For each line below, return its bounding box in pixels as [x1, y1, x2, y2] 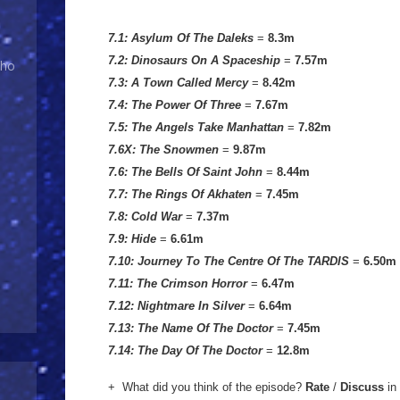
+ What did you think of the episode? [108, 380, 305, 395]
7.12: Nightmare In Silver [108, 299, 245, 313]
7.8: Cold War [108, 210, 182, 224]
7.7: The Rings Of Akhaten [108, 187, 252, 202]
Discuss [337, 380, 384, 395]
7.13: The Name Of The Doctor [108, 321, 273, 336]
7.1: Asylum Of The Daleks [108, 31, 254, 46]
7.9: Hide [108, 232, 156, 246]
